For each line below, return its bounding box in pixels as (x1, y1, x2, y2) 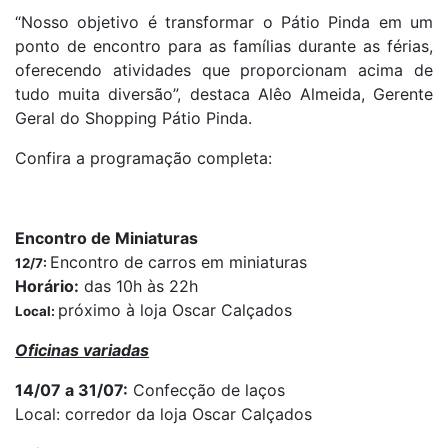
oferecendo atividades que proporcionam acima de (15, 60, 433, 80)
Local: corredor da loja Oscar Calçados (15, 404, 312, 424)
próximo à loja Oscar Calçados (58, 300, 292, 320)
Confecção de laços (128, 380, 285, 400)
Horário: (15, 276, 79, 296)
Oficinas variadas (15, 340, 149, 360)
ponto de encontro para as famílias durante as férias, (15, 36, 433, 56)
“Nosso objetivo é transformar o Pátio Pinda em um (15, 12, 433, 32)
